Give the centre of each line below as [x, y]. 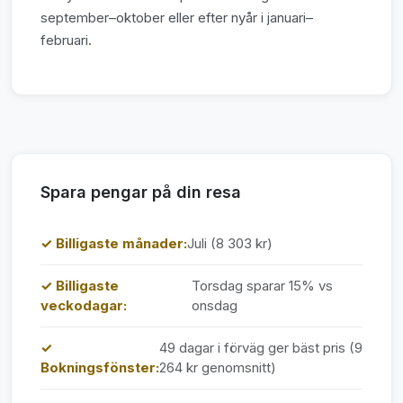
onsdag [214, 306]
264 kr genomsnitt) [218, 368]
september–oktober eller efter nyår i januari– [177, 18]
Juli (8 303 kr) [230, 244]
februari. [66, 40]
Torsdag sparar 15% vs [262, 286]
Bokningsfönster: [100, 368]
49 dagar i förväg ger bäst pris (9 [261, 348]
